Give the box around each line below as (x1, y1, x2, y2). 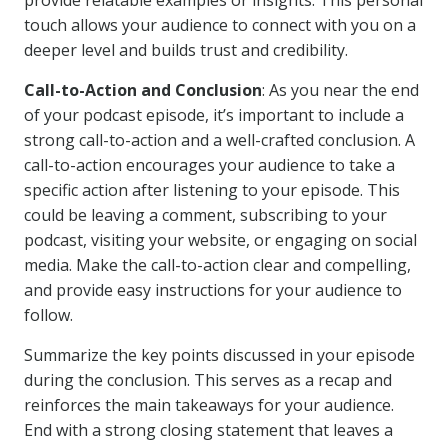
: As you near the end (262, 79, 419, 101)
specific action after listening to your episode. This (24, 179, 400, 201)
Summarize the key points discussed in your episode (24, 344, 415, 366)
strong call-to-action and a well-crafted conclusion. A (24, 129, 415, 151)
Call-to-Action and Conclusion (24, 79, 262, 101)
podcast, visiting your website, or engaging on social (24, 229, 417, 251)
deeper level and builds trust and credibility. (24, 39, 348, 61)
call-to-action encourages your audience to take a (24, 154, 395, 176)
